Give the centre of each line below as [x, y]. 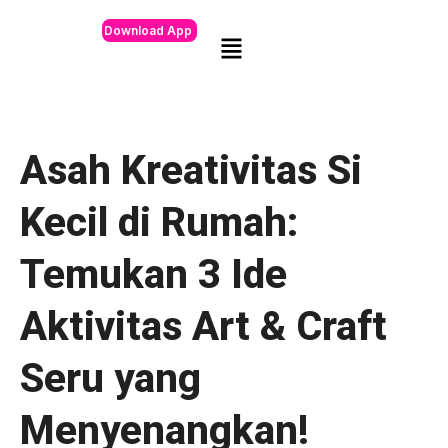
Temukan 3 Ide [153, 274]
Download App [147, 30]
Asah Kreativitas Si [191, 170]
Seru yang [110, 378]
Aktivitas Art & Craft [203, 326]
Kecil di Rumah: [159, 222]
